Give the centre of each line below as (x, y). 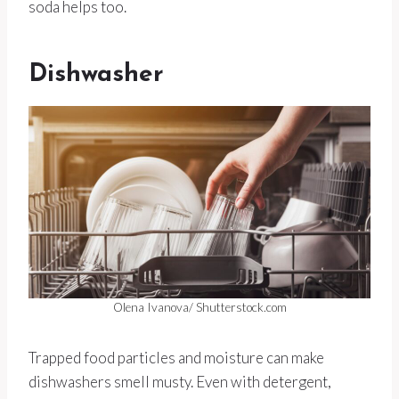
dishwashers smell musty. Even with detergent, (180, 382)
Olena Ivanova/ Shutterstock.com (199, 308)
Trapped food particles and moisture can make (176, 358)
